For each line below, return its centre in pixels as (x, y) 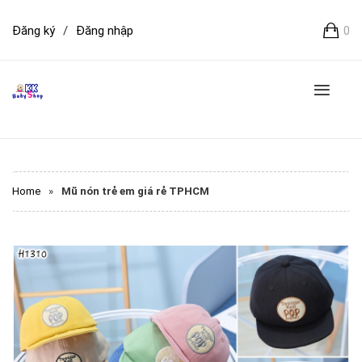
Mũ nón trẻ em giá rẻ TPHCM (135, 191)
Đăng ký (34, 31)
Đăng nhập (105, 31)
